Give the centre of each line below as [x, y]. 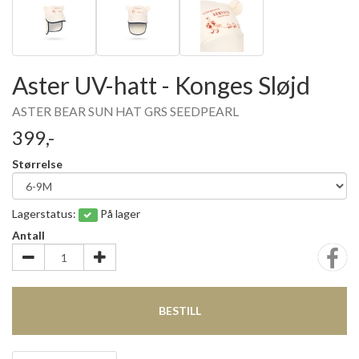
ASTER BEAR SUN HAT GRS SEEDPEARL [125, 111]
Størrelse [37, 164]
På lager [120, 214]
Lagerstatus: [45, 214]
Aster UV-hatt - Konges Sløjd [161, 85]
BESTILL [179, 311]
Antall [28, 235]
